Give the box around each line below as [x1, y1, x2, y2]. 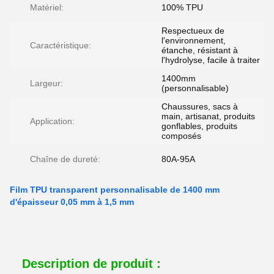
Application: [30, 116, 75, 126]
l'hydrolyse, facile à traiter [161, 55, 260, 65]
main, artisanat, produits [161, 111, 255, 121]
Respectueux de [161, 26, 224, 35]
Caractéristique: [30, 40, 91, 50]
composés [161, 131, 201, 141]
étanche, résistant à [161, 45, 238, 55]
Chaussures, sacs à [161, 102, 238, 111]
